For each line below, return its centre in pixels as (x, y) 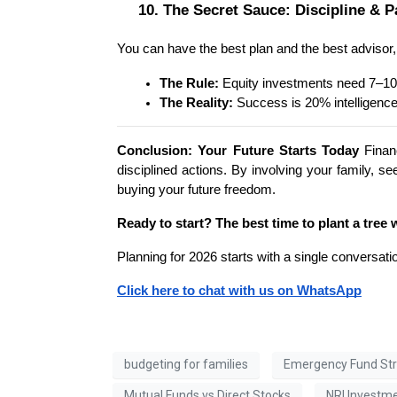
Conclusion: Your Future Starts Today (238, 150)
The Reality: (196, 102)
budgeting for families (186, 365)
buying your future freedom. (196, 189)
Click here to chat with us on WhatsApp (239, 290)
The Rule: (189, 83)
